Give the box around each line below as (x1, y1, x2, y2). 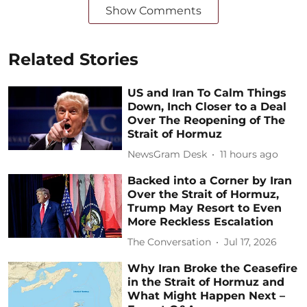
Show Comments (106, 3, 201, 17)
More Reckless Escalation (127, 214, 274, 228)
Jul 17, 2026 (224, 236, 278, 249)
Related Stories (8, 49, 138, 69)
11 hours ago (220, 148, 279, 161)
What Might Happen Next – (127, 288, 286, 302)
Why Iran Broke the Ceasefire (127, 261, 298, 275)
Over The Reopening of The (127, 113, 286, 127)
